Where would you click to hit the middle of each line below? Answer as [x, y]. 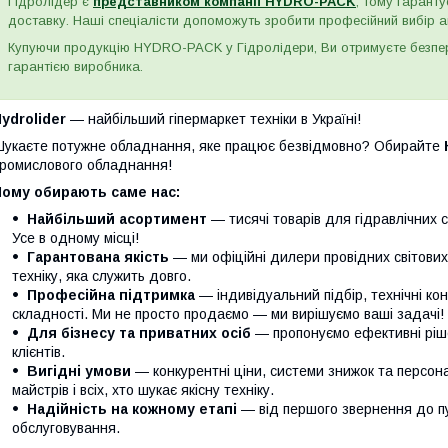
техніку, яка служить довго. [101, 276]
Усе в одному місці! [75, 238]
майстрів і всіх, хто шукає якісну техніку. [143, 390]
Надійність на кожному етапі [132, 409]
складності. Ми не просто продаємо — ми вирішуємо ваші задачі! [228, 314]
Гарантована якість [98, 257]
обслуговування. [66, 428]
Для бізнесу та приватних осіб [139, 333]
